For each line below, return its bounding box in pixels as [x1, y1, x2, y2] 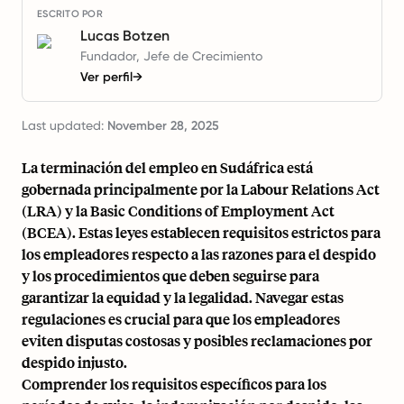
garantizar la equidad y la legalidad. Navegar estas [22, 288, 344, 307]
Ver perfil [80, 69, 133, 85]
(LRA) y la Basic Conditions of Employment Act [22, 201, 335, 220]
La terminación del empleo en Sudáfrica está [22, 158, 313, 177]
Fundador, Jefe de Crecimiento [80, 49, 262, 63]
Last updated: [22, 118, 107, 133]
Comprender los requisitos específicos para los [22, 374, 326, 393]
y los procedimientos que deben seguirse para [22, 266, 319, 285]
